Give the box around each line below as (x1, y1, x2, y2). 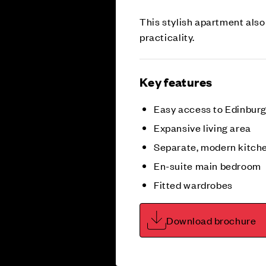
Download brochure (166, 213, 256, 227)
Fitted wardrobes (154, 178, 233, 191)
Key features (140, 73, 213, 90)
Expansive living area (154, 121, 251, 134)
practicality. (140, 30, 195, 43)
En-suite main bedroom (154, 159, 261, 172)
